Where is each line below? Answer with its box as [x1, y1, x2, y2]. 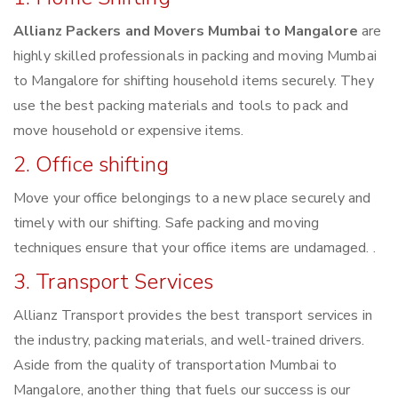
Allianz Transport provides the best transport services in [13, 306, 372, 326]
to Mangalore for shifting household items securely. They [13, 71, 374, 92]
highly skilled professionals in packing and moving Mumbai [13, 46, 377, 67]
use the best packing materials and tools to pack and [13, 96, 349, 116]
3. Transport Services [13, 267, 214, 297]
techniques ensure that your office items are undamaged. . [13, 238, 376, 259]
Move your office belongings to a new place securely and [13, 188, 371, 209]
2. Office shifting [13, 150, 169, 179]
